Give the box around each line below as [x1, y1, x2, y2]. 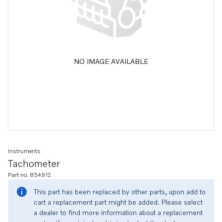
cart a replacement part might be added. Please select [34, 198, 203, 206]
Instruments [8, 147, 41, 155]
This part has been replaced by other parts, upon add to [34, 187, 206, 196]
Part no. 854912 [8, 171, 51, 178]
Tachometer [8, 157, 60, 169]
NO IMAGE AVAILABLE [74, 56, 148, 65]
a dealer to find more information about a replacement [34, 208, 203, 217]
